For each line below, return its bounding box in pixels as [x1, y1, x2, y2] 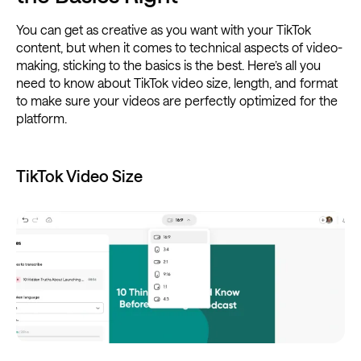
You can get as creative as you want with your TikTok [16, 21, 311, 37]
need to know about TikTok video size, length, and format [16, 74, 338, 90]
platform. [16, 110, 67, 126]
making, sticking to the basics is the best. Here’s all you [16, 56, 321, 73]
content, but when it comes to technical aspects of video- [16, 39, 342, 55]
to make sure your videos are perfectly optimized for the [16, 92, 338, 108]
